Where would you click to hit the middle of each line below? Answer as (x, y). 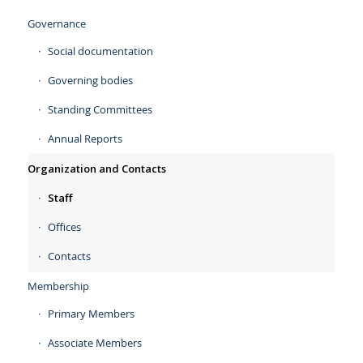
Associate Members (94, 342)
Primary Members (91, 313)
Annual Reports (85, 138)
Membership (58, 286)
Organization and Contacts (96, 168)
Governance (56, 23)
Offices (64, 226)
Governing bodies (90, 80)
